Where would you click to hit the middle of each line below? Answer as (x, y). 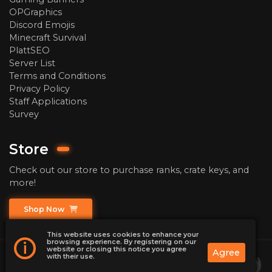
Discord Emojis (42, 25)
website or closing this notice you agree (117, 249)
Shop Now (45, 209)
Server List (32, 63)
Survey (24, 114)
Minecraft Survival (48, 37)
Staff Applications (48, 101)
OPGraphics (36, 12)
